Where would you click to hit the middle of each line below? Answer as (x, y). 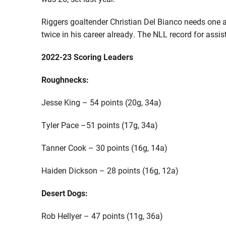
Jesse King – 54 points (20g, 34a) (101, 102)
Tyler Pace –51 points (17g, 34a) (99, 125)
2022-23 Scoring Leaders (87, 57)
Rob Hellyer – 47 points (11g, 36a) (102, 216)
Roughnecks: (65, 80)
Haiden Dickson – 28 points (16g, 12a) (110, 171)
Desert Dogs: (64, 193)
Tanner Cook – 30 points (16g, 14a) (104, 148)
